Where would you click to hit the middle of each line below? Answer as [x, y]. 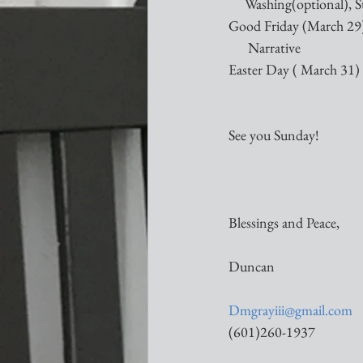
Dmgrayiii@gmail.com [290, 310]
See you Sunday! [274, 135]
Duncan [252, 266]
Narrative [265, 47]
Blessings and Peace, [284, 222]
